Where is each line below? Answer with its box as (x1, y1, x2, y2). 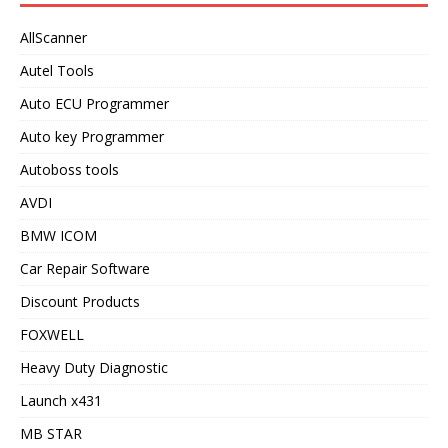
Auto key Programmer (20, 126, 164, 146)
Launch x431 (20, 390, 102, 410)
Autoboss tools (20, 159, 119, 179)
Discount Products (20, 291, 140, 311)
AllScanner (20, 27, 87, 47)
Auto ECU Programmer (20, 93, 169, 113)
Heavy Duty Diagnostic (20, 357, 168, 377)
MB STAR (20, 423, 82, 443)
